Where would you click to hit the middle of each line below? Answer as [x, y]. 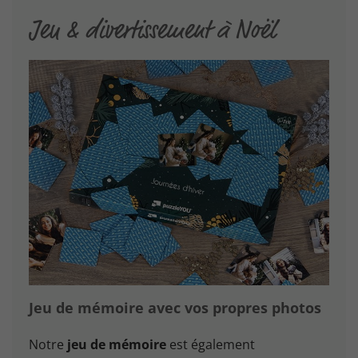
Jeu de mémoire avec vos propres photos [175, 307]
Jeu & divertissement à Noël [152, 29]
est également [211, 344]
